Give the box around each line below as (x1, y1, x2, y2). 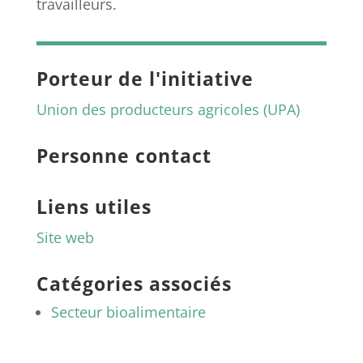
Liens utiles (36, 194, 152, 220)
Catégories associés (36, 271, 232, 297)
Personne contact (36, 143, 211, 169)
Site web (36, 228, 94, 247)
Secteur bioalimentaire (50, 302, 206, 322)
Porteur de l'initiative (36, 66, 254, 92)
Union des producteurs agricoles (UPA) (36, 100, 300, 119)
